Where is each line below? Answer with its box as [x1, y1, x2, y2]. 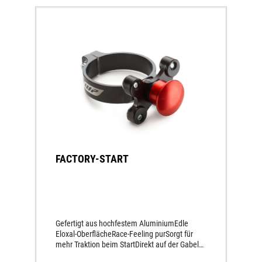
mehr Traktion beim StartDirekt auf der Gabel [56, 240, 199, 250]
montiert [56, 250, 83, 260]
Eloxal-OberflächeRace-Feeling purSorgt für [56, 229, 193, 239]
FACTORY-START [56, 153, 129, 166]
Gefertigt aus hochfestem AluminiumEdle [56, 219, 188, 229]
